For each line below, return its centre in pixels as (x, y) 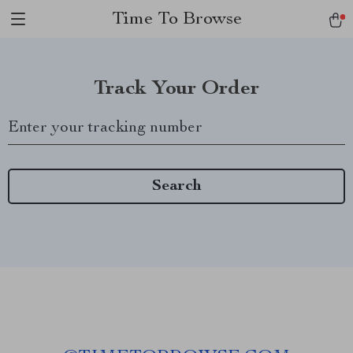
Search (176, 186)
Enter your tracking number (105, 128)
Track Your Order (176, 89)
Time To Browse (176, 20)
